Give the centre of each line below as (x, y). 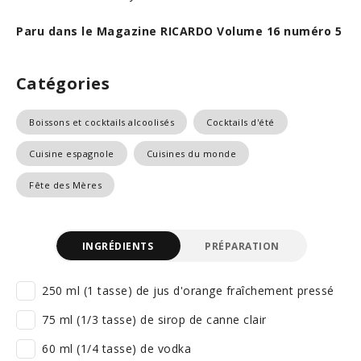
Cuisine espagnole (72, 154)
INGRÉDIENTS (117, 246)
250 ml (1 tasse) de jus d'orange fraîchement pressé (188, 290)
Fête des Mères (65, 185)
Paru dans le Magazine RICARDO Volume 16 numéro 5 (179, 31)
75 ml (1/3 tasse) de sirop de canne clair (154, 320)
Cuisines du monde (191, 154)
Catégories (63, 83)
